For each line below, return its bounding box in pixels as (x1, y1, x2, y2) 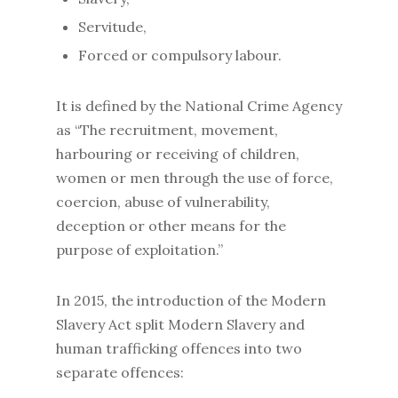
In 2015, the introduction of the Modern (55, 291, 326, 309)
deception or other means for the (55, 217, 286, 235)
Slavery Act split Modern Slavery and (55, 315, 305, 333)
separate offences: (55, 363, 187, 381)
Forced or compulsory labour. (77, 46, 282, 64)
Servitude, (77, 18, 154, 36)
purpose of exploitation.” (55, 241, 223, 259)
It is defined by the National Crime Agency (55, 97, 342, 115)
